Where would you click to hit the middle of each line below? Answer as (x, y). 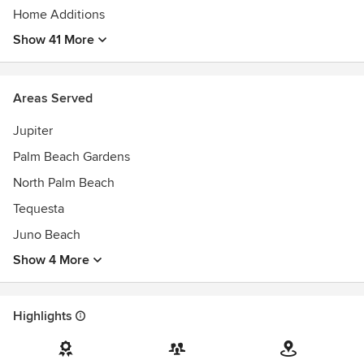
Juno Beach (47, 235)
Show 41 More (54, 40)
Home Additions (59, 15)
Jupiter (33, 131)
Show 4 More (51, 260)
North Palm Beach (64, 183)
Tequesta (39, 209)
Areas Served (53, 98)
